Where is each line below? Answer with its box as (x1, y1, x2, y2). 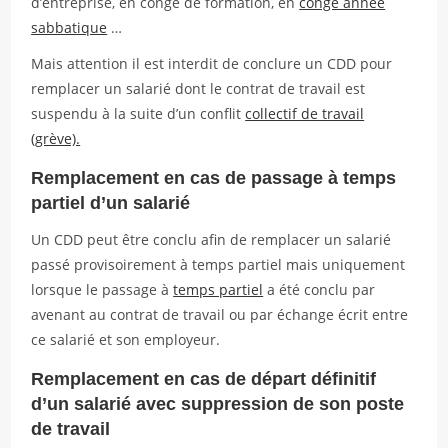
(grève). (31, 129, 81, 148)
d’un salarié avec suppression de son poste (31, 394, 405, 414)
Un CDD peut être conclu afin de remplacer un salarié (31, 230, 392, 249)
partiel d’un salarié (31, 193, 191, 213)
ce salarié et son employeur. (31, 330, 221, 349)
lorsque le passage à (31, 280, 174, 299)
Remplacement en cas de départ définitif (31, 369, 377, 389)
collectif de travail (245, 104, 365, 123)
